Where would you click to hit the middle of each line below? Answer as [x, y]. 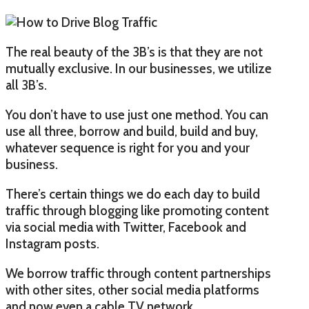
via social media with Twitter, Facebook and [126, 228]
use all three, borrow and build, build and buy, [132, 132]
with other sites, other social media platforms [132, 290]
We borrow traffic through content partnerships [138, 274]
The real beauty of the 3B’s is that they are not [134, 52]
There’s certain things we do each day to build [133, 195]
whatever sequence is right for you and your [128, 148]
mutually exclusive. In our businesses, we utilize [139, 69]
